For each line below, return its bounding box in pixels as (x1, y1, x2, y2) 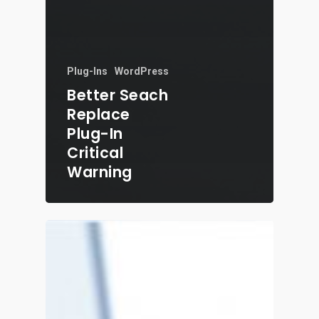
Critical (67, 142, 123, 163)
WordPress (115, 65, 169, 77)
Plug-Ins (67, 65, 108, 77)
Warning (67, 161, 132, 182)
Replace (67, 103, 130, 125)
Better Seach (67, 84, 168, 105)
